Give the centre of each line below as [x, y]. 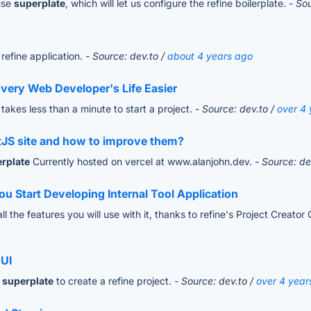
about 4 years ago [210, 56]
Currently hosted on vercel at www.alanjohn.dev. [142, 162]
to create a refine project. [114, 281]
